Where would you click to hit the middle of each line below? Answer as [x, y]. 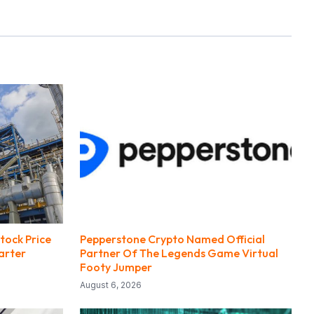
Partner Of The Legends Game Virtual [179, 253]
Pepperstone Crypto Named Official [172, 239]
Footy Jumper [116, 267]
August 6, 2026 [111, 285]
